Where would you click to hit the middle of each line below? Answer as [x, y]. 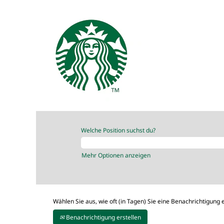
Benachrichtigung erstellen [103, 217]
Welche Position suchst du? [118, 130]
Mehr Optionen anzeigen [116, 155]
